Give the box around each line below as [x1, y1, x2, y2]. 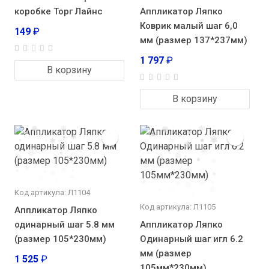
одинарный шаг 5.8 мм [14, 219, 115, 231]
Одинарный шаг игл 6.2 [140, 234, 243, 245]
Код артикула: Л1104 [14, 188, 90, 198]
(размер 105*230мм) [14, 234, 106, 245]
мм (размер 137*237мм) [140, 35, 247, 46]
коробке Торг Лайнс [14, 6, 103, 17]
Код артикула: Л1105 [140, 202, 216, 212]
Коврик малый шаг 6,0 [140, 20, 238, 32]
